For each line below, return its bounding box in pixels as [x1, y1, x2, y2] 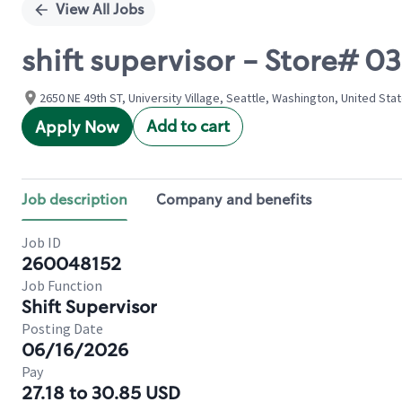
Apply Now [35, 117, 119, 138]
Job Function [22, 276, 102, 294]
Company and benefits [156, 190, 312, 209]
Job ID [22, 233, 61, 251]
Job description [22, 190, 127, 209]
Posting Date [22, 319, 103, 337]
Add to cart [146, 116, 230, 137]
